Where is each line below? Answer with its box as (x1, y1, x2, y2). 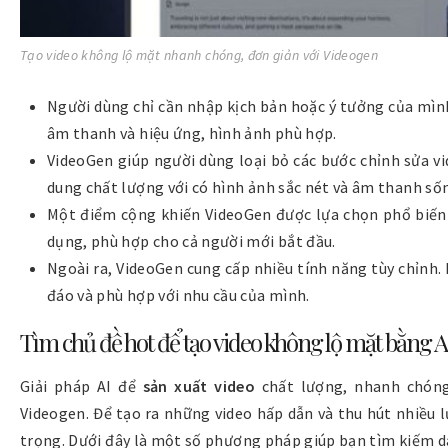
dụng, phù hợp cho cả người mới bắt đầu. (47, 231, 336, 252)
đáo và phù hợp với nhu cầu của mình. (47, 285, 310, 306)
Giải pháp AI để (20, 375, 143, 396)
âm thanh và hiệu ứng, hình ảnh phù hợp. (47, 123, 337, 144)
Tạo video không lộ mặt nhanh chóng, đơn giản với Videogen (20, 46, 378, 65)
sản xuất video (142, 375, 256, 396)
